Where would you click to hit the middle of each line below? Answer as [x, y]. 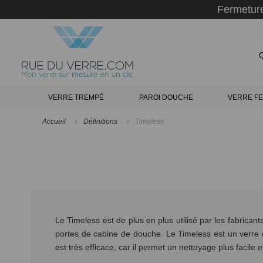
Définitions [101, 122]
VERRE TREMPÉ [76, 97]
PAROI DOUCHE [166, 97]
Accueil [55, 122]
